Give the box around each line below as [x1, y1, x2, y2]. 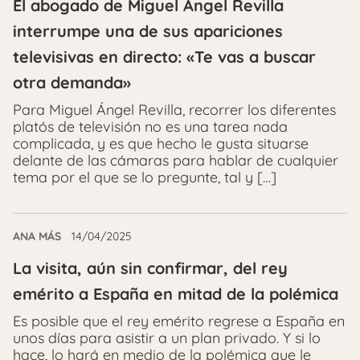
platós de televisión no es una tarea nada [13, 117, 288, 137]
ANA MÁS [13, 229, 61, 244]
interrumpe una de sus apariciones [13, 21, 283, 42]
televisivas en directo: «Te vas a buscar [13, 47, 316, 67]
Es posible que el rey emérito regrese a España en [13, 312, 345, 331]
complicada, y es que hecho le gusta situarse [13, 134, 309, 153]
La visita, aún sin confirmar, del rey [13, 258, 288, 279]
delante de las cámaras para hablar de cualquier [13, 151, 338, 170]
